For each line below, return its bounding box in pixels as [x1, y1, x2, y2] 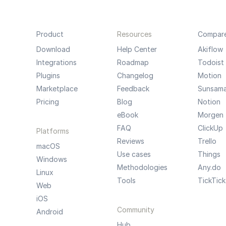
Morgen [197, 110, 223, 119]
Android [36, 207, 63, 216]
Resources [117, 30, 152, 38]
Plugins [36, 71, 60, 80]
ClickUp [197, 124, 223, 132]
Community [117, 205, 154, 214]
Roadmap [117, 58, 149, 67]
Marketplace [36, 84, 78, 93]
